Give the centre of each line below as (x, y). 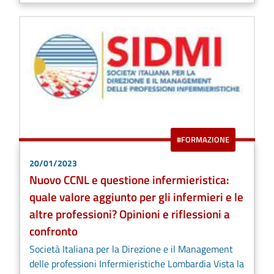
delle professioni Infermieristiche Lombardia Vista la (137, 264)
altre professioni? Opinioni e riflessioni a (130, 214)
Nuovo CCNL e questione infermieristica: (129, 180)
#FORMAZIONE (203, 140)
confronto (54, 231)
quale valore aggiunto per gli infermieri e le (136, 197)
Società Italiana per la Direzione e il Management (131, 249)
